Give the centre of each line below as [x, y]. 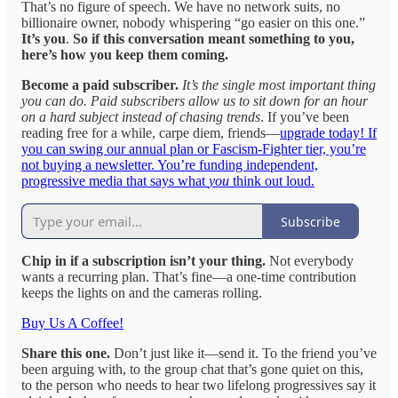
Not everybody [310, 261]
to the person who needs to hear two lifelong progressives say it [199, 385]
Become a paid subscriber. [100, 85]
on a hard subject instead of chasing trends [141, 117]
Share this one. [66, 353]
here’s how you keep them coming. [125, 55]
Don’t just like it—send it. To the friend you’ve [243, 353]
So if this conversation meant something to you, [214, 39]
